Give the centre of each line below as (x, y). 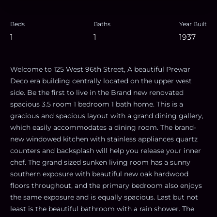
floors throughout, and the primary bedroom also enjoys (106, 185)
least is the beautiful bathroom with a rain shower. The (102, 209)
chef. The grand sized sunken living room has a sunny (100, 162)
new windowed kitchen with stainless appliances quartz (104, 139)
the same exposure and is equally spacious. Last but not (104, 197)
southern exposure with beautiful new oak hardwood (99, 174)
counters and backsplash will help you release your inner (106, 150)
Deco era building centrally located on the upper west (101, 81)
